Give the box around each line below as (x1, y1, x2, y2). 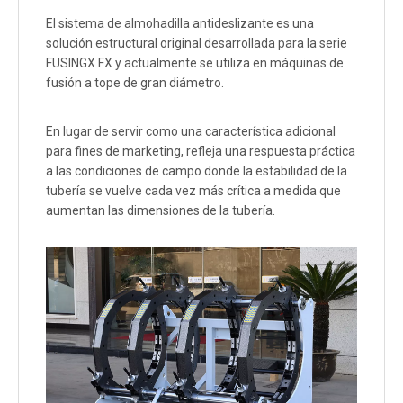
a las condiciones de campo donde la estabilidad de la (46, 164, 347, 179)
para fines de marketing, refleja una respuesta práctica (46, 144, 355, 159)
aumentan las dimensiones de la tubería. (46, 203, 275, 219)
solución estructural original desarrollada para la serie (46, 36, 347, 51)
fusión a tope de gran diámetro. (46, 76, 224, 91)
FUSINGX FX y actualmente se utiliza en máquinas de (46, 56, 344, 71)
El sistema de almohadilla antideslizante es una (46, 16, 314, 31)
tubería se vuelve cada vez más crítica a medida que (46, 184, 341, 199)
